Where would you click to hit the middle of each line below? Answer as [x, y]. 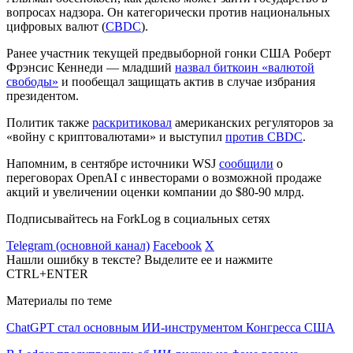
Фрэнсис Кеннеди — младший [91, 67]
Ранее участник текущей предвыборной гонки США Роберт [169, 53]
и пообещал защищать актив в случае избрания [187, 81]
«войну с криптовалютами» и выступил [116, 136]
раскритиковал [132, 122]
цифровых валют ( [56, 26]
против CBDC [264, 136]
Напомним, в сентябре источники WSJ [113, 163]
